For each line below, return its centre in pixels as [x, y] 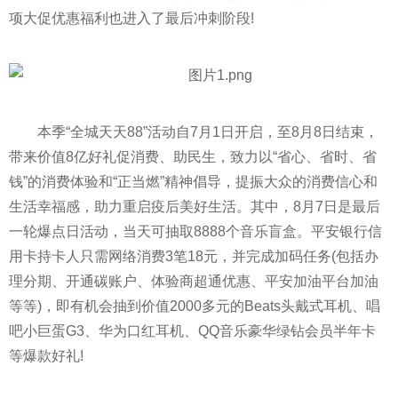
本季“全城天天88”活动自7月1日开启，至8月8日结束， [208, 132]
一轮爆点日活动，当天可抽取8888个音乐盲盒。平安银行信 [195, 231]
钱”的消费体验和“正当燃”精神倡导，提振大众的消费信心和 [193, 182]
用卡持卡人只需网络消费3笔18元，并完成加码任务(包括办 [194, 256]
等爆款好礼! [46, 356]
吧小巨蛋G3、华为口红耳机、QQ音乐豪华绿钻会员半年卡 [192, 331]
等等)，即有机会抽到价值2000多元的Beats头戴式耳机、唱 [195, 306]
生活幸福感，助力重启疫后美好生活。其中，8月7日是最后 [195, 207]
